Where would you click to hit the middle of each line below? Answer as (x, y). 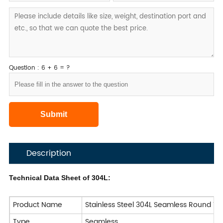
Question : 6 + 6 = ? (39, 68)
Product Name (37, 205)
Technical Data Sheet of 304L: (59, 178)
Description (49, 154)
